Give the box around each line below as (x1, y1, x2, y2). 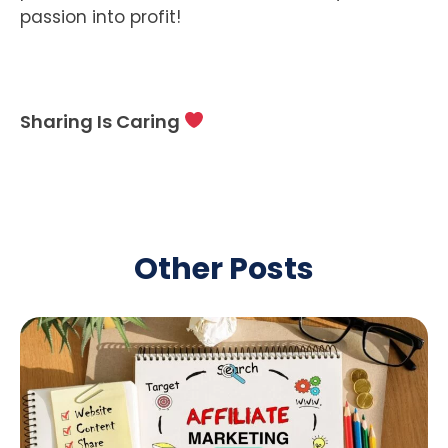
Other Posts (134, 247, 314, 290)
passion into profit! (20, 4, 181, 29)
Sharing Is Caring (20, 108, 184, 134)
